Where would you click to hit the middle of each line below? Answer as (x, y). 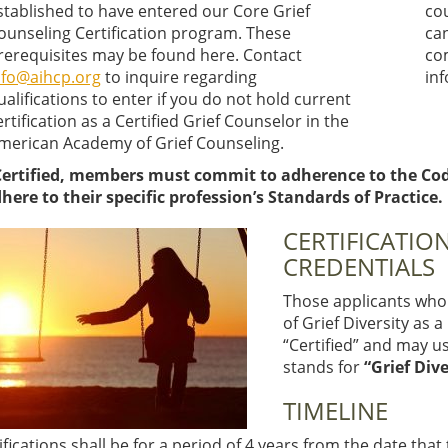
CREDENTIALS (358, 266)
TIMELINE (335, 410)
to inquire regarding (178, 77)
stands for (323, 367)
